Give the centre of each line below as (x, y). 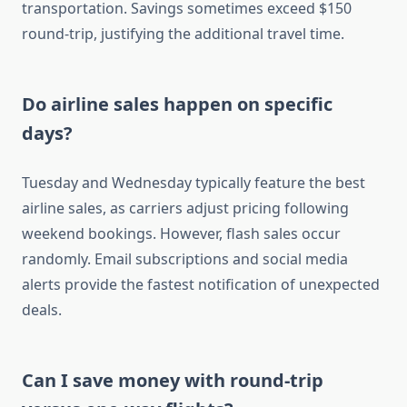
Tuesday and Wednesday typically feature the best (194, 183)
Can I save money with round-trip (173, 381)
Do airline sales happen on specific (177, 104)
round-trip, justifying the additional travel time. (183, 34)
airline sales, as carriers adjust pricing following (185, 208)
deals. (42, 310)
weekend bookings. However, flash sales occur (181, 234)
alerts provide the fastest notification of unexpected (201, 285)
